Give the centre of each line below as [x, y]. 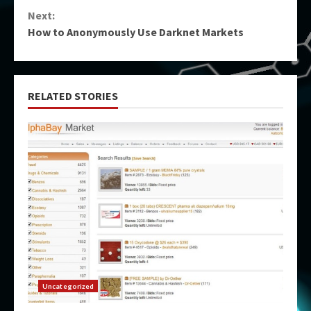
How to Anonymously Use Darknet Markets [136, 32]
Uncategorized [68, 286]
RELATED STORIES [73, 96]
